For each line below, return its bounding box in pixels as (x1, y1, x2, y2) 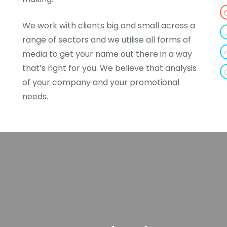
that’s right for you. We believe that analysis (22, 62, 197, 74)
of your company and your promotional (22, 77, 179, 88)
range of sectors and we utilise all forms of (22, 34, 191, 46)
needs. (22, 91, 48, 102)
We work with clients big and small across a (22, 20, 195, 31)
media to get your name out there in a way (22, 48, 192, 60)
